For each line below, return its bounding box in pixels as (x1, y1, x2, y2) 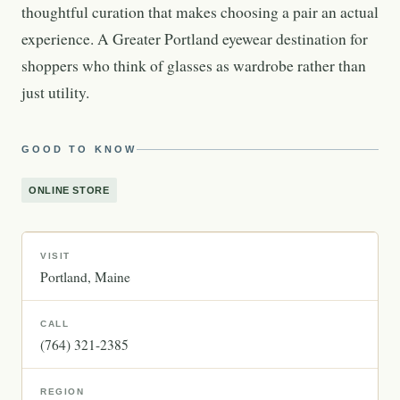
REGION (40, 387, 85, 396)
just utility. (21, 82, 89, 103)
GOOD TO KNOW (21, 144, 137, 154)
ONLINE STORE (29, 185, 110, 196)
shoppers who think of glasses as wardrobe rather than (21, 55, 366, 76)
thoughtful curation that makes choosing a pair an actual (21, 2, 379, 22)
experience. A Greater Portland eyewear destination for (21, 29, 368, 49)
